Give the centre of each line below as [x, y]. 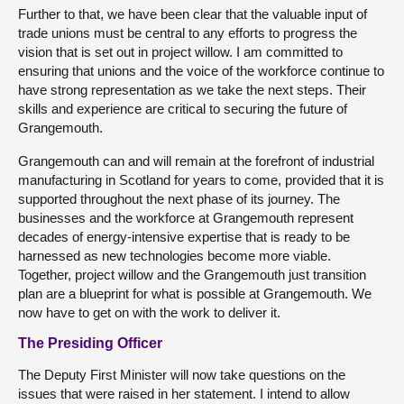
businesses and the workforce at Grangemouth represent [186, 217]
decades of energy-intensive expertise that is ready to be [184, 236]
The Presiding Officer [90, 343]
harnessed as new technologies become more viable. [174, 255]
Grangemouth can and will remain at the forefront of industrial [196, 161]
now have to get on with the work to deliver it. [149, 312]
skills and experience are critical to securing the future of [183, 108]
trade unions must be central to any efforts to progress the [188, 32]
